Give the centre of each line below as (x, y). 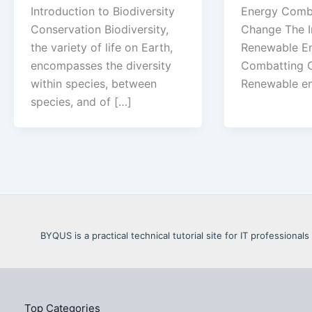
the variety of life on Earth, (102, 47)
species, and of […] (81, 101)
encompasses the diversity (101, 65)
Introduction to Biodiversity (103, 11)
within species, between (94, 83)
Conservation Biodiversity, (100, 29)
